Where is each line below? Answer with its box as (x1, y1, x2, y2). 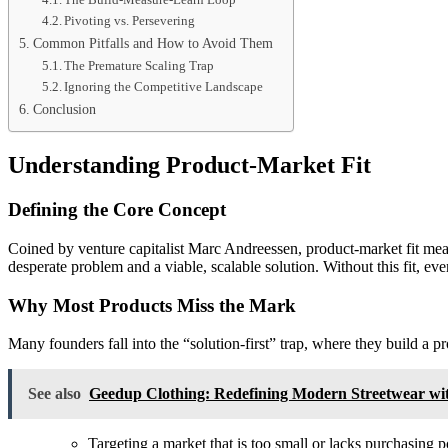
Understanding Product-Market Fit (8, 152, 371, 179)
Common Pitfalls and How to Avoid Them (32, 35, 273, 52)
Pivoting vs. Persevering (64, 13, 196, 29)
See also (28, 385, 81, 403)
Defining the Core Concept (8, 199, 226, 221)
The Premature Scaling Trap (64, 58, 215, 74)
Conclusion (32, 101, 96, 118)
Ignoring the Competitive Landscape (64, 79, 264, 95)
